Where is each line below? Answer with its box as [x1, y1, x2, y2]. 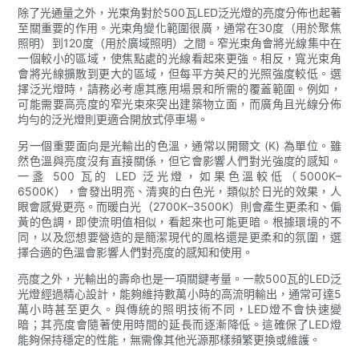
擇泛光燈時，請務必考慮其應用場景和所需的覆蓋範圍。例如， [18, 81, 341, 95]
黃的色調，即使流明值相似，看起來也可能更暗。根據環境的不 [18, 214, 341, 228]
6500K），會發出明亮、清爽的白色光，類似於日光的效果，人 [18, 184, 341, 198]
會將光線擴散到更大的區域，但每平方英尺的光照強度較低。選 [18, 66, 341, 80]
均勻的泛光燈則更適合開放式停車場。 [18, 111, 209, 126]
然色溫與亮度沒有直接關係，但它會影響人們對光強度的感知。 [18, 153, 341, 167]
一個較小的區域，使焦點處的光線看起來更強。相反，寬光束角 [18, 50, 341, 65]
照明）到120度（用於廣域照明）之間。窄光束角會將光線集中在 [18, 35, 341, 50]
